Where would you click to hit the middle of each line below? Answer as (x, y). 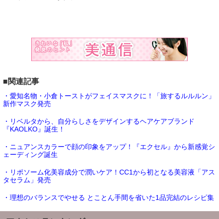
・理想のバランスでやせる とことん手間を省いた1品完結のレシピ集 (109, 198)
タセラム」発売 (27, 180)
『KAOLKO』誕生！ (34, 129)
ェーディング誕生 (30, 155)
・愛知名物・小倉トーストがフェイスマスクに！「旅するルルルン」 (109, 96)
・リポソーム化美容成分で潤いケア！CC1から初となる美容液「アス (109, 172)
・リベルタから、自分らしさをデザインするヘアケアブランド (99, 121)
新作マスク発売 (27, 104)
